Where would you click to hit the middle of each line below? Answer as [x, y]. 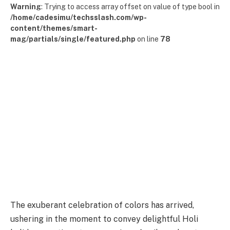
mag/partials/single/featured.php [73, 39]
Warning [26, 7]
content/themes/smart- [54, 28]
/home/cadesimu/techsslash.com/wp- [79, 17]
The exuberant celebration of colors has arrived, [102, 205]
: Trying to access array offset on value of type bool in [130, 7]
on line [148, 39]
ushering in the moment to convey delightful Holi [104, 219]
